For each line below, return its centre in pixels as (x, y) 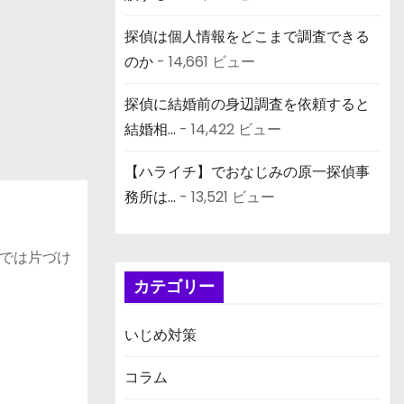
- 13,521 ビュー (225, 197)
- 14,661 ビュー (204, 61)
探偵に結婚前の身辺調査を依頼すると (247, 104)
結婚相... (150, 129)
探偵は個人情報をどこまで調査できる (247, 36)
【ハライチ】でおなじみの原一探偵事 (247, 171)
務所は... (150, 197)
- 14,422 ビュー (229, 129)
